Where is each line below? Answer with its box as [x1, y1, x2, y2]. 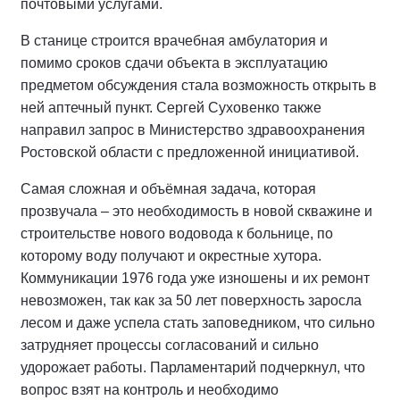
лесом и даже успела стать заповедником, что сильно [21, 315, 375, 330]
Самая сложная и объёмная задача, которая [21, 181, 316, 196]
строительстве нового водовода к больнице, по [21, 226, 333, 241]
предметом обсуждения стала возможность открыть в [21, 78, 377, 93]
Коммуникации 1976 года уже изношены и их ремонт [21, 271, 370, 286]
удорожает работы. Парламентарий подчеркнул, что [21, 360, 365, 375]
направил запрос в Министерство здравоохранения [21, 122, 365, 137]
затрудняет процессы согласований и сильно [21, 337, 319, 353]
